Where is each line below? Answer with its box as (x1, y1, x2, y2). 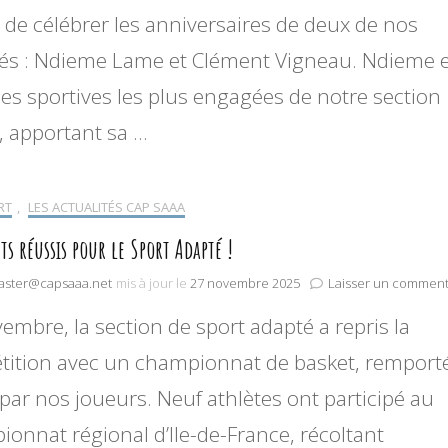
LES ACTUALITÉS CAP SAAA (28, 198, 185, 217)
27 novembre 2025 (190, 274, 300, 293)
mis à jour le (116, 274, 190, 293)
